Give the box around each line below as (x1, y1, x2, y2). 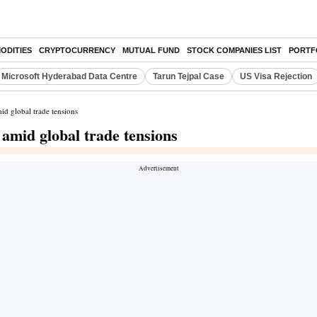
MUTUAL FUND (122, 46, 180, 54)
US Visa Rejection (240, 71, 312, 81)
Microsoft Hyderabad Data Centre (1, 71, 137, 81)
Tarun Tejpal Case (153, 71, 224, 81)
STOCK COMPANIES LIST (187, 46, 282, 54)
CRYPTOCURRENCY (39, 46, 115, 54)
